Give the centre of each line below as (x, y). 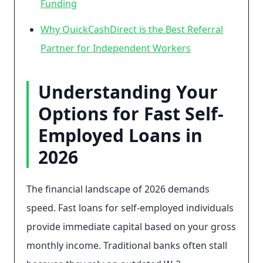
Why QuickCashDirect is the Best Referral (132, 29)
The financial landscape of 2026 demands (118, 189)
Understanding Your (128, 92)
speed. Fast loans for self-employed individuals (130, 208)
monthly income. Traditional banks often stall (127, 245)
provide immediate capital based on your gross (131, 227)
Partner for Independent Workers (116, 48)
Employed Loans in (120, 135)
